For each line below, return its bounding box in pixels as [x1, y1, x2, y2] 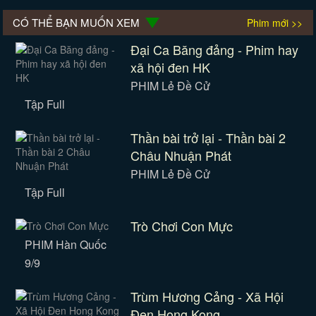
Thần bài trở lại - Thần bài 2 [130, 128, 286, 147]
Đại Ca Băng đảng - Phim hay [130, 40, 298, 59]
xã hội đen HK [130, 58, 210, 76]
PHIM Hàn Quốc [24, 236, 107, 253]
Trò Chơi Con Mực [130, 217, 233, 235]
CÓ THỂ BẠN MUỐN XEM [12, 15, 140, 30]
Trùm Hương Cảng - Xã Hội [130, 287, 284, 305]
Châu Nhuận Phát [130, 146, 231, 164]
